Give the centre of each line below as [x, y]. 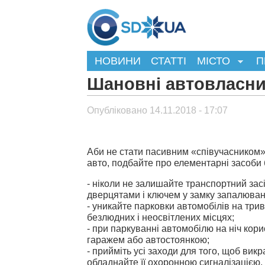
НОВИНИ [117, 61]
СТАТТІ [169, 61]
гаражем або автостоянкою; [148, 240]
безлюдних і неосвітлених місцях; [161, 217]
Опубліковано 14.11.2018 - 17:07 [157, 110]
